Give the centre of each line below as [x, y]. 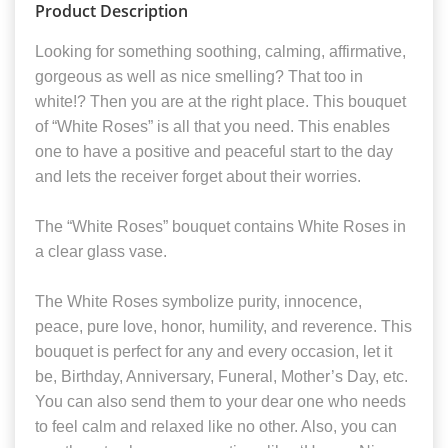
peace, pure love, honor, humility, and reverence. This [223, 327]
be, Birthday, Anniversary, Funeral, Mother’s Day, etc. [221, 377]
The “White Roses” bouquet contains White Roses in [220, 227]
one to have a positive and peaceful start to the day [214, 152]
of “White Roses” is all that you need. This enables [212, 127]
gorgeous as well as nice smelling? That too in [199, 77]
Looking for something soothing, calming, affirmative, [220, 52]
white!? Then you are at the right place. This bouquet [220, 102]
